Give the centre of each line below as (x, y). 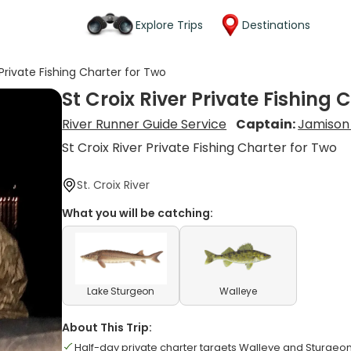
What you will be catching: (138, 213)
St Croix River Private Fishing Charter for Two (200, 148)
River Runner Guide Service (145, 124)
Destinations (276, 25)
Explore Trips (169, 25)
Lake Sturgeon (121, 291)
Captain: (267, 124)
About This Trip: (107, 327)
